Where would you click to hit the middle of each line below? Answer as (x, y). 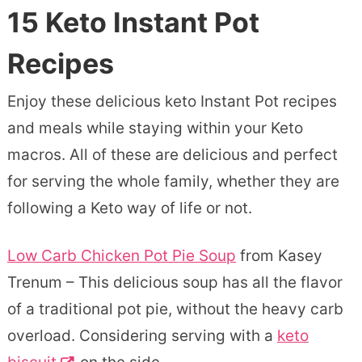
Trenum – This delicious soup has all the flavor (175, 282)
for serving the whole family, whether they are (173, 181)
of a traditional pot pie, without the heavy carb (175, 309)
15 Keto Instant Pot (133, 22)
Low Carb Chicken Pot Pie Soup (121, 255)
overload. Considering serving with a (142, 335)
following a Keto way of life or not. (129, 208)
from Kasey (279, 255)
